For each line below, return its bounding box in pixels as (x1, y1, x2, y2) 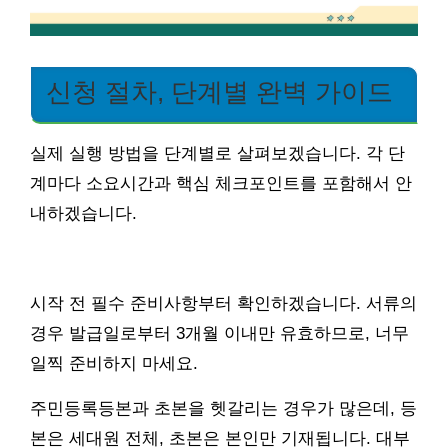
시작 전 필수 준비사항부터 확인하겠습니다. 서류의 (30, 293, 417, 313)
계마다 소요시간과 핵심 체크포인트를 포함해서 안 (30, 173, 412, 193)
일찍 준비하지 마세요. (30, 353, 198, 373)
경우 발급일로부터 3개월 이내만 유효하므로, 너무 (30, 323, 409, 343)
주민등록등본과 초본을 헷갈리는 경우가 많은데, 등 (30, 398, 417, 418)
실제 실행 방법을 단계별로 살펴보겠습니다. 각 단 (30, 143, 405, 163)
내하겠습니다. (30, 203, 137, 223)
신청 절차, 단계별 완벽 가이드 (46, 77, 393, 106)
